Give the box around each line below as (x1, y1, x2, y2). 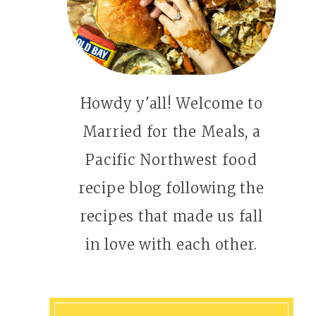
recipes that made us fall (80, 207, 263, 225)
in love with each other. (85, 235, 258, 253)
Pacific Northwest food (85, 150, 257, 169)
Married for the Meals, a (82, 122, 261, 140)
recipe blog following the (78, 178, 265, 197)
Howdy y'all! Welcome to (80, 94, 263, 112)
